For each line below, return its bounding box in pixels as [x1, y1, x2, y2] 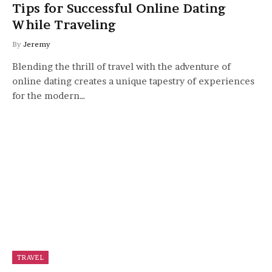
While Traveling [12, 17, 116, 32]
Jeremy [23, 39, 50, 49]
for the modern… [12, 89, 86, 101]
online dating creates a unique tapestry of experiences [12, 75, 254, 87]
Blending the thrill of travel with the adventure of [12, 60, 231, 72]
